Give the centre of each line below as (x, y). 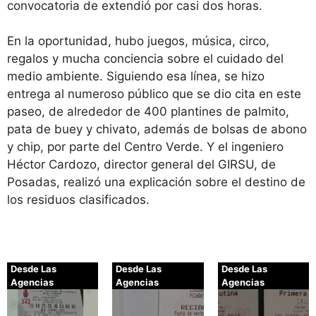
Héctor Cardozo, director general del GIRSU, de (141, 165)
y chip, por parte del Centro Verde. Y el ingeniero (145, 147)
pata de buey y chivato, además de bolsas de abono (157, 129)
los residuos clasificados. (78, 200)
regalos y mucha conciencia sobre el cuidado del (145, 59)
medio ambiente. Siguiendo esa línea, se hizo (136, 77)
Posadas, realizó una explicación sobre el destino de (156, 182)
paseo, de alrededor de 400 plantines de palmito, (148, 112)
